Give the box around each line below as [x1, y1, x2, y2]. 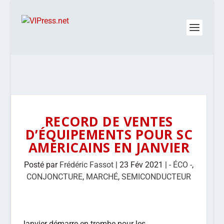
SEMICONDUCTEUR [121, 172, 191, 181]
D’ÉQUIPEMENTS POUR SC [25, 125, 193, 143]
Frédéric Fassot [59, 160, 114, 169]
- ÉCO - [169, 160, 192, 169]
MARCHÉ [86, 172, 118, 181]
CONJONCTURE [26, 172, 83, 181]
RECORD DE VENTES [44, 112, 173, 130]
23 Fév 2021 [119, 160, 163, 169]
